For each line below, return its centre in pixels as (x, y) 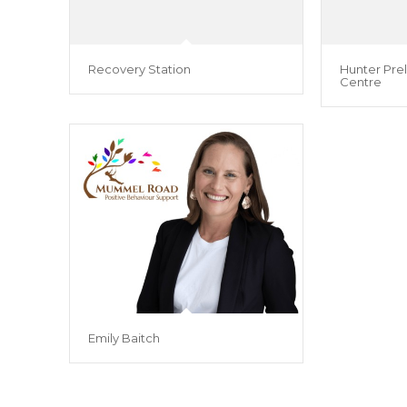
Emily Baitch (124, 338)
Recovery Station (139, 69)
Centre (361, 82)
